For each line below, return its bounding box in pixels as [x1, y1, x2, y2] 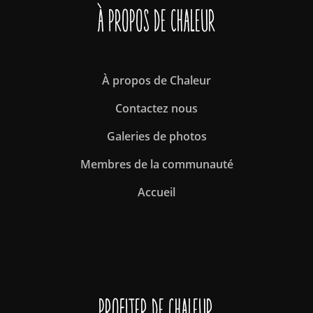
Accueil [138, 184, 175, 201]
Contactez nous [115, 101, 198, 117]
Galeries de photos [106, 129, 207, 145]
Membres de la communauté [80, 156, 233, 173]
